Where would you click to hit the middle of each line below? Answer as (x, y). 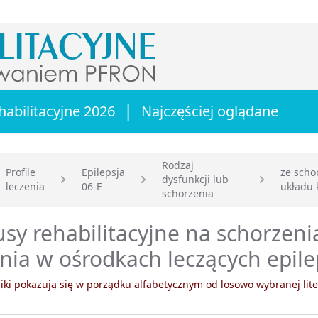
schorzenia (188, 193)
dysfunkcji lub (195, 179)
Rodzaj (178, 165)
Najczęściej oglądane (210, 111)
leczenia (25, 186)
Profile (21, 172)
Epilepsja (103, 172)
